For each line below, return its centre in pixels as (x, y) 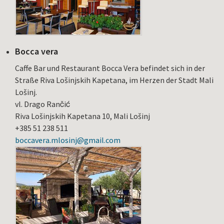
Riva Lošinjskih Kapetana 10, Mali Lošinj (82, 116)
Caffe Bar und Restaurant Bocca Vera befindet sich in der (110, 68)
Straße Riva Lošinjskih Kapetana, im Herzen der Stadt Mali (114, 80)
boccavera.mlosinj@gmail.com (68, 140)
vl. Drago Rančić (42, 104)
